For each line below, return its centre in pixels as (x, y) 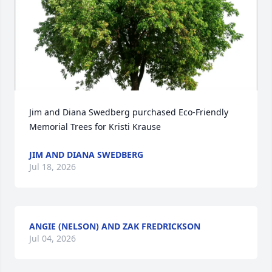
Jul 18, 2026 (53, 167)
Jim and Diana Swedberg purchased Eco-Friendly (129, 112)
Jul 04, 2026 (53, 238)
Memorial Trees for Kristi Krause (95, 127)
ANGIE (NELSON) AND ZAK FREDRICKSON (115, 226)
